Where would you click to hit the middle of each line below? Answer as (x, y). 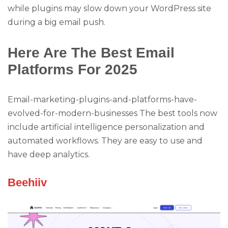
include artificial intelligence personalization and (106, 127)
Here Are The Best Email (91, 52)
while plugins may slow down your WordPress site (109, 9)
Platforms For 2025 (73, 69)
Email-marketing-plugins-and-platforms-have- (102, 99)
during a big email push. (56, 22)
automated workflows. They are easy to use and (105, 140)
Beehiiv (27, 183)
